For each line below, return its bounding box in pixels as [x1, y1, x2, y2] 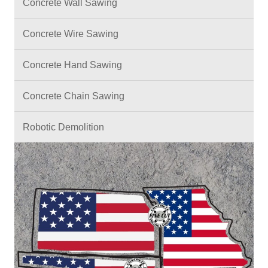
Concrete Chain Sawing [23, 91, 124, 102]
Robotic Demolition [23, 122, 104, 133]
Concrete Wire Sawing [23, 29, 118, 39]
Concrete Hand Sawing [23, 60, 122, 71]
